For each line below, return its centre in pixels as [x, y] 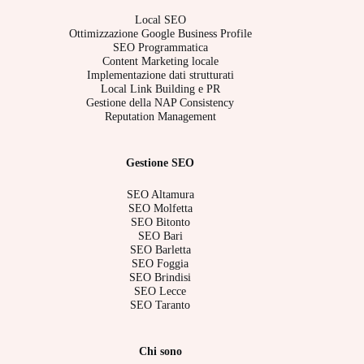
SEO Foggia [160, 263]
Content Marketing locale [160, 61]
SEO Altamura [160, 194]
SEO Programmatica [160, 48]
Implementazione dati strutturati [160, 75]
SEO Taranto [160, 304]
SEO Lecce [160, 290]
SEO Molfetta [160, 208]
